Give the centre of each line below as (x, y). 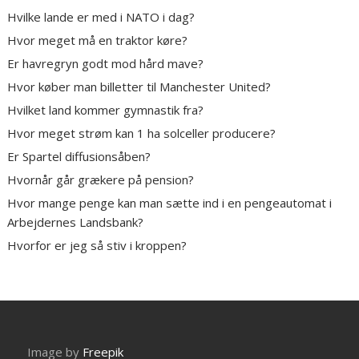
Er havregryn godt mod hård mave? (106, 64)
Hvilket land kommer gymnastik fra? (106, 110)
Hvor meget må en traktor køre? (98, 40)
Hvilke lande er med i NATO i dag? (101, 17)
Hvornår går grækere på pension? (101, 180)
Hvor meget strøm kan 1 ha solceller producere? (142, 133)
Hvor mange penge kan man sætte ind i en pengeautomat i (170, 203)
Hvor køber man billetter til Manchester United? (139, 87)
